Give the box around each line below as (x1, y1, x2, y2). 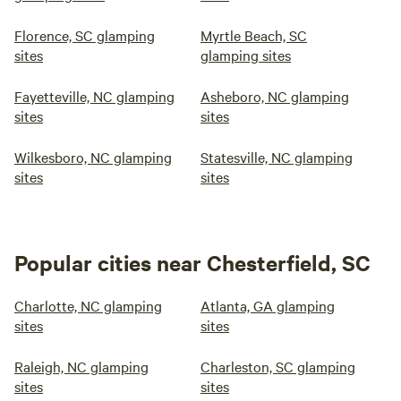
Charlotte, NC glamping (14, 295, 162, 315)
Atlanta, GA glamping (200, 295, 335, 315)
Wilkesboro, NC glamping (14, 147, 172, 166)
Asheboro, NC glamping (200, 86, 349, 106)
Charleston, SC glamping (200, 356, 355, 376)
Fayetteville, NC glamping (14, 86, 175, 106)
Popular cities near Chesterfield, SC (14, 248, 371, 277)
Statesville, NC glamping (200, 147, 353, 166)
